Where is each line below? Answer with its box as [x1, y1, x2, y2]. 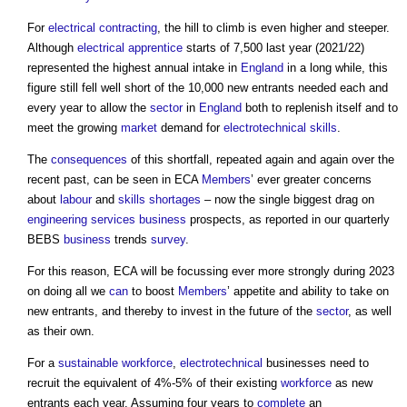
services [91, 212, 135, 226]
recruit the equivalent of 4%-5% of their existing [27, 375, 281, 390]
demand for [157, 120, 223, 134]
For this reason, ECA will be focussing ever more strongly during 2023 [27, 263, 394, 278]
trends [111, 232, 151, 246]
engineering [27, 212, 87, 226]
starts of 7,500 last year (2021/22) [183, 40, 364, 55]
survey [151, 232, 185, 246]
